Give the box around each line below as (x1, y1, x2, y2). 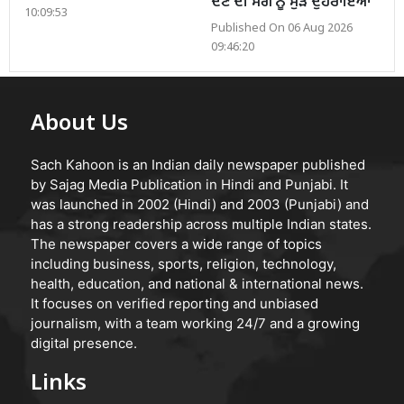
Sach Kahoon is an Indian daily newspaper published (31, 155, 365, 173)
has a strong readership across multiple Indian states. (31, 215, 372, 233)
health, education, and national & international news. (31, 274, 363, 292)
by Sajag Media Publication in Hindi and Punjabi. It (31, 175, 348, 193)
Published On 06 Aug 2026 (211, 21, 353, 36)
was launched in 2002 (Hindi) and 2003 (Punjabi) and (31, 195, 369, 213)
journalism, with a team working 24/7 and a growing (31, 314, 360, 332)
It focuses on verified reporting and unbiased (31, 294, 318, 312)
